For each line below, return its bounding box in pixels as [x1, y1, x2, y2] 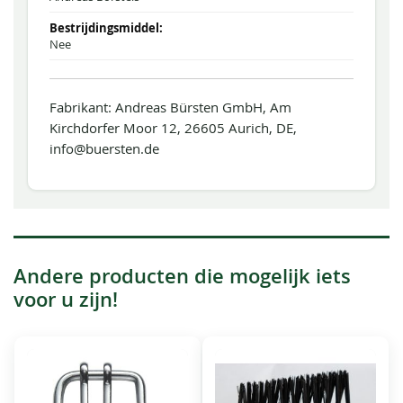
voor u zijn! [13, 286, 118, 314]
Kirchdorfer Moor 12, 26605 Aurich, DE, [49, 119, 297, 138]
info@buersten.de [49, 139, 159, 158]
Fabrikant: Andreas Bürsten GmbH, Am [49, 98, 291, 117]
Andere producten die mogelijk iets [13, 263, 351, 291]
